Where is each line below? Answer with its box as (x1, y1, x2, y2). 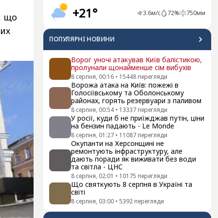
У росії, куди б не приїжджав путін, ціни (71, 113, 204, 123)
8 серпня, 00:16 (71, 73, 114, 81)
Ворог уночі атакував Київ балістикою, (71, 55, 202, 64)
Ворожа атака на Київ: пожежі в (71, 80, 179, 90)
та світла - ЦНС (71, 162, 123, 171)
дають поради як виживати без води (71, 154, 196, 163)
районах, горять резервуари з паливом (71, 96, 201, 105)
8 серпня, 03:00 (71, 197, 114, 205)
